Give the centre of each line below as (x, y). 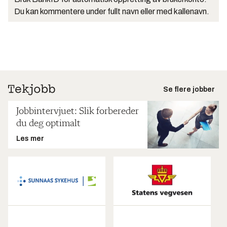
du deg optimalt (48, 123)
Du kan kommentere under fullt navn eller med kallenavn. (112, 11)
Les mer (30, 138)
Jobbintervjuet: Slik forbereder (78, 111)
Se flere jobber (189, 89)
